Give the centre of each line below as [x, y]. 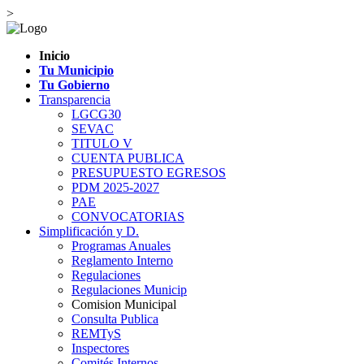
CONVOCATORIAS [128, 217]
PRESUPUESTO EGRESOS [149, 173]
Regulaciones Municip [129, 290]
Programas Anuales [121, 246]
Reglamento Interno [122, 260]
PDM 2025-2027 [115, 187]
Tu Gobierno [74, 85]
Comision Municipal [124, 304]
